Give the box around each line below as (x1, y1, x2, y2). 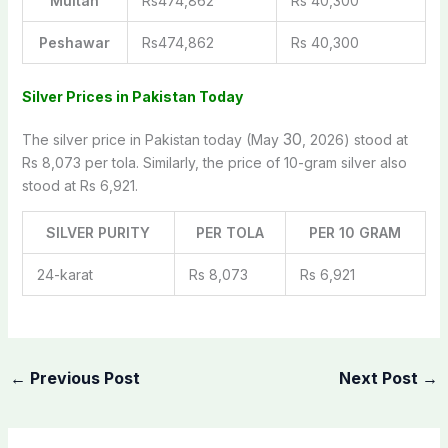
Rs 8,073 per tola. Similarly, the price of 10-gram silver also (21, 153, 407, 171)
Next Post (339, 367, 423, 388)
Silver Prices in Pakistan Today (21, 87, 243, 105)
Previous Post (25, 367, 140, 388)
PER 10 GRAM (309, 223, 402, 241)
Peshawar (39, 33, 111, 51)
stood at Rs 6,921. (21, 176, 138, 194)
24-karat (36, 265, 93, 283)
